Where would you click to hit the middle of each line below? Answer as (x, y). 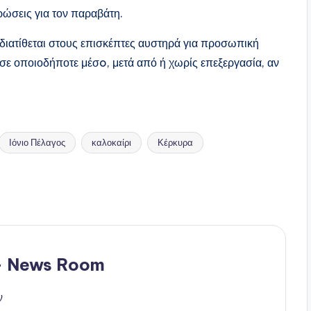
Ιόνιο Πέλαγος (37, 143)
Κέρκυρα (175, 143)
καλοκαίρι (111, 143)
